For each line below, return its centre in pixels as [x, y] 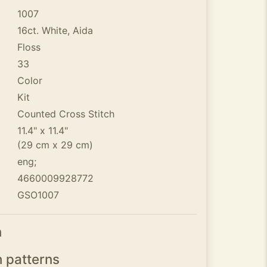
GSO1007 [38, 195]
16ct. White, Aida [55, 30]
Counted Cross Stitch [66, 114]
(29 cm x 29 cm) [55, 145]
